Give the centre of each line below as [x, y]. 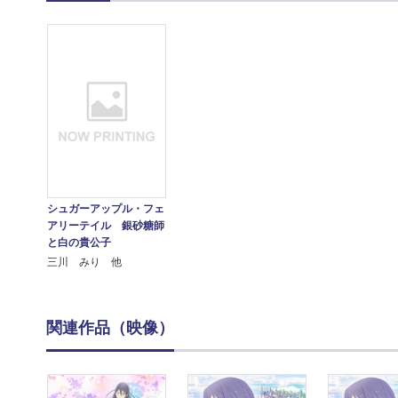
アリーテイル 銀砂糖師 [105, 226]
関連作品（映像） [110, 328]
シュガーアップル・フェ [105, 209]
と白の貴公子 [79, 243]
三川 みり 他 [84, 263]
